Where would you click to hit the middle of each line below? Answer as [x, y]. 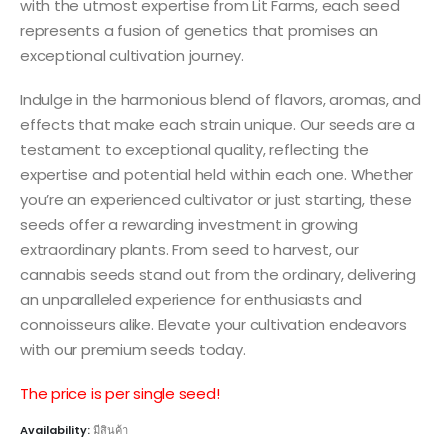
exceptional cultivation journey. [132, 56]
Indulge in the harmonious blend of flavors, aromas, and [220, 99]
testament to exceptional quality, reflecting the [194, 149]
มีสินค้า [110, 430]
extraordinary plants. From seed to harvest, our [189, 249]
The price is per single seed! [120, 393]
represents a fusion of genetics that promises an [199, 31]
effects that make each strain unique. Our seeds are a [218, 124]
